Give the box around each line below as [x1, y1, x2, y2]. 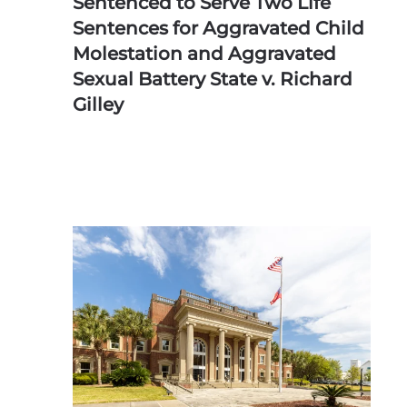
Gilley [73, 93, 124, 115]
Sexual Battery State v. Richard [73, 67, 352, 90]
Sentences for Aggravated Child [73, 16, 364, 39]
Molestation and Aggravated [73, 42, 336, 65]
